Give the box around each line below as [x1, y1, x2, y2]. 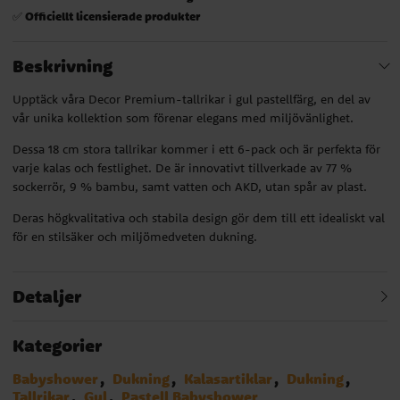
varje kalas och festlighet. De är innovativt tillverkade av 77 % [12, 159, 352, 176]
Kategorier [12, 333, 102, 356]
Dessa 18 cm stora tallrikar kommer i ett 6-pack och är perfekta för [12, 140, 380, 157]
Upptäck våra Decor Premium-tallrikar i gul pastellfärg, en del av [12, 90, 371, 107]
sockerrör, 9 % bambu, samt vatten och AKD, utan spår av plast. [12, 178, 367, 195]
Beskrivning [12, 54, 112, 77]
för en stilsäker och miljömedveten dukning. [12, 228, 257, 245]
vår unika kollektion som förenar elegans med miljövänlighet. [12, 109, 354, 126]
